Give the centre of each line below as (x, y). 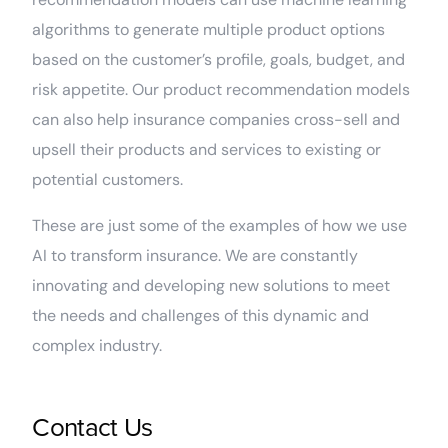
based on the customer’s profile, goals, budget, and (219, 60)
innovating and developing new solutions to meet (211, 286)
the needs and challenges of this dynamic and (201, 316)
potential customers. (108, 180)
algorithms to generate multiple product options (209, 30)
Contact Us (92, 428)
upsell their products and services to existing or (207, 150)
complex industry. (99, 346)
